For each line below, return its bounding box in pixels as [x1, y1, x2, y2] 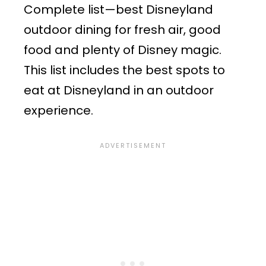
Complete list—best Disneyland [24, 1, 213, 18]
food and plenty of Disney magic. [24, 42, 221, 59]
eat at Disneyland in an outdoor [24, 82, 214, 99]
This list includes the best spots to [24, 62, 225, 79]
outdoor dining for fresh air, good [24, 21, 221, 39]
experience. [24, 102, 96, 119]
